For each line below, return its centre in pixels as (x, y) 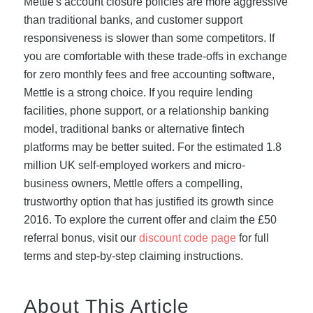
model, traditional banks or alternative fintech (134, 129)
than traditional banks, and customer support (133, 20)
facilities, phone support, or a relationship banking (146, 110)
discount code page (187, 238)
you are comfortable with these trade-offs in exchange (155, 56)
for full (252, 238)
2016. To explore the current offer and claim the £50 (150, 219)
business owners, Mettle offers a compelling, (133, 183)
